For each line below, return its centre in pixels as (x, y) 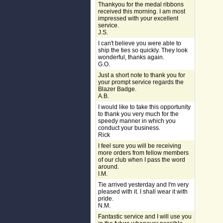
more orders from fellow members (143, 153)
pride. (106, 199)
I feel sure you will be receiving (140, 146)
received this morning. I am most (142, 11)
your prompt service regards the (141, 82)
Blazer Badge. (117, 89)
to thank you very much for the (138, 114)
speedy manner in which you (137, 121)
